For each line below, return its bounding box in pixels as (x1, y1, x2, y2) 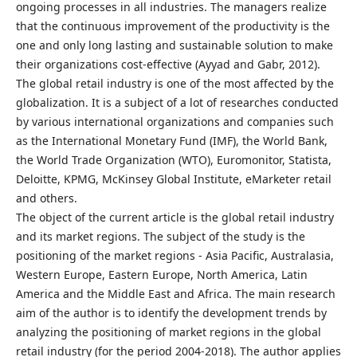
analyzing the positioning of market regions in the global (15, 324, 321, 339)
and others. (15, 190, 77, 206)
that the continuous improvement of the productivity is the (15, 18, 330, 33)
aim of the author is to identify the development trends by (15, 305, 327, 320)
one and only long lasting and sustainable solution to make (15, 37, 333, 53)
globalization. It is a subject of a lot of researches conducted (15, 95, 339, 110)
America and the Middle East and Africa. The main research (15, 286, 335, 301)
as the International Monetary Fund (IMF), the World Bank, (15, 133, 328, 148)
